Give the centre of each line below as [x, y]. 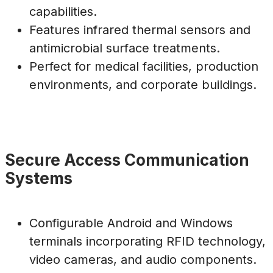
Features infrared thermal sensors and [140, 30]
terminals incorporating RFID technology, [147, 242]
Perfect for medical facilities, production [144, 67]
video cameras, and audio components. [143, 260]
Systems [39, 178]
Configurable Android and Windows [131, 223]
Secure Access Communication [127, 160]
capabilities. [63, 12]
